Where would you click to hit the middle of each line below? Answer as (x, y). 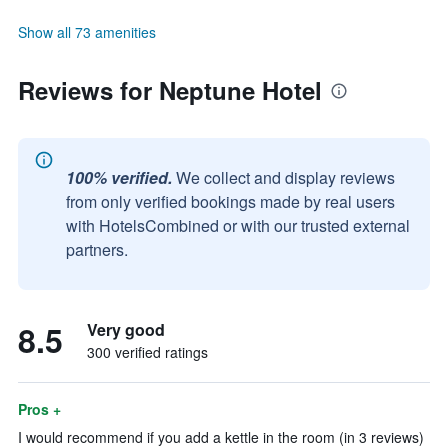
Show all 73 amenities (87, 32)
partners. (97, 249)
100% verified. (119, 177)
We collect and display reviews (285, 177)
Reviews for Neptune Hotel (170, 90)
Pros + (39, 409)
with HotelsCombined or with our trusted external (238, 225)
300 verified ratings (147, 352)
